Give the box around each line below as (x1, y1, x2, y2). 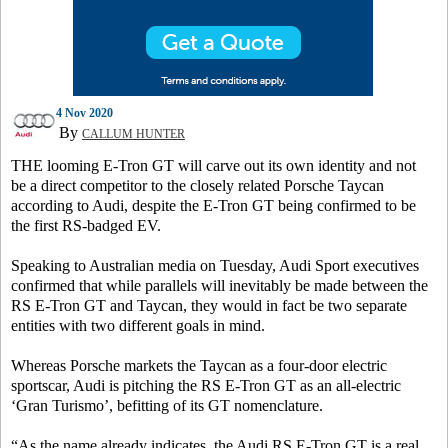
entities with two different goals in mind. (11, 317, 265, 335)
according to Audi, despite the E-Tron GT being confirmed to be (11, 197, 416, 215)
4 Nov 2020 (56, 106, 113, 121)
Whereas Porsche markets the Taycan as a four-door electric (11, 357, 387, 375)
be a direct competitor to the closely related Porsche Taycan (11, 177, 384, 195)
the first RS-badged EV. (11, 217, 161, 235)
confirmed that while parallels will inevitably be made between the (11, 277, 428, 295)
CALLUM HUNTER (82, 127, 185, 142)
